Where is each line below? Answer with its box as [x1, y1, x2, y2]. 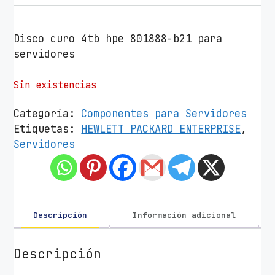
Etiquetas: [14, 122, 82, 136]
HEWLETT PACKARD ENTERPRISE [81, 122, 241, 136]
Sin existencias [14, 78, 97, 91]
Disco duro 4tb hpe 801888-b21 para [14, 32, 223, 46]
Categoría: [14, 107, 82, 121]
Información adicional [133, 210, 236, 221]
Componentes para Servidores [81, 107, 247, 121]
